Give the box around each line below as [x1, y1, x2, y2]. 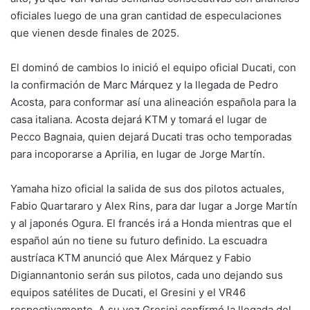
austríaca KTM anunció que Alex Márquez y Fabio [10, 250, 251, 264]
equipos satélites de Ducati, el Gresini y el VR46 [10, 285, 246, 299]
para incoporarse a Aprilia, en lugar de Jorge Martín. [10, 147, 265, 161]
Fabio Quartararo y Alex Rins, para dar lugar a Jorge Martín [10, 199, 298, 212]
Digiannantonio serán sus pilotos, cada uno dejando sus [10, 268, 283, 282]
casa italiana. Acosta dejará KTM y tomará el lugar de [10, 112, 267, 126]
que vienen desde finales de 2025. [10, 26, 179, 39]
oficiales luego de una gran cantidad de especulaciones [10, 8, 282, 22]
